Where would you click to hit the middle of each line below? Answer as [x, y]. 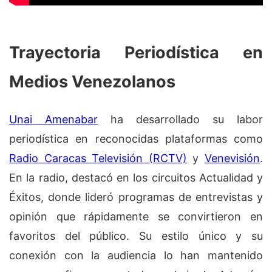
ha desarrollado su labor [180, 120]
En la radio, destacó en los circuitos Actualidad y [136, 178]
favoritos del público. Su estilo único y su [136, 236]
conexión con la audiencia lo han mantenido [136, 256]
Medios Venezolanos [92, 82]
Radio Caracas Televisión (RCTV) [98, 158]
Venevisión [233, 158]
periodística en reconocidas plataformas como [136, 139]
